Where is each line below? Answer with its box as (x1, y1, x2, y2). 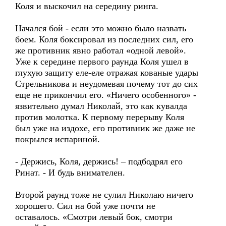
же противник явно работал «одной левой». (15, 45, 186, 55)
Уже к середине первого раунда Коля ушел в (15, 56, 189, 67)
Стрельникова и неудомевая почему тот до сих (15, 79, 198, 89)
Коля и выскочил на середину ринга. (15, 1, 158, 11)
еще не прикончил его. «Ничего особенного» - (15, 90, 196, 100)
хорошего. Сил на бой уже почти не (15, 201, 155, 211)
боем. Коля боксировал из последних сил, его (15, 34, 193, 44)
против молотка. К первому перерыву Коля (15, 112, 184, 122)
